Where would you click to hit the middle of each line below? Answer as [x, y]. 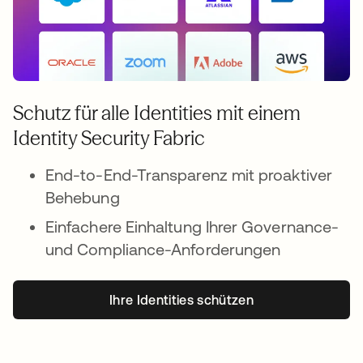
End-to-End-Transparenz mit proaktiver [189, 175]
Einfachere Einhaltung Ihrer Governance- [192, 227]
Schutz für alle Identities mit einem [157, 113]
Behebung [83, 198]
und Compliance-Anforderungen [163, 250]
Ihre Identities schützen [181, 300]
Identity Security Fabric [109, 139]
